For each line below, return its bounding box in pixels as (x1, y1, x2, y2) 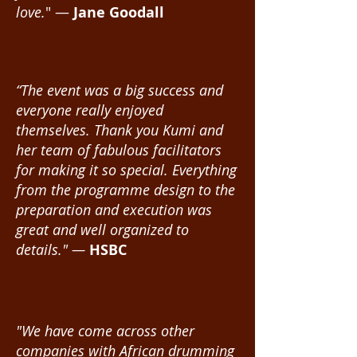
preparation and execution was (16, 200, 212, 219)
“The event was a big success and (16, 80, 223, 100)
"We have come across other (16, 321, 194, 340)
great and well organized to (16, 220, 189, 239)
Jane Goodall (73, 2, 164, 22)
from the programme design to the (16, 180, 235, 199)
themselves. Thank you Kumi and (16, 120, 223, 139)
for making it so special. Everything (16, 160, 237, 179)
